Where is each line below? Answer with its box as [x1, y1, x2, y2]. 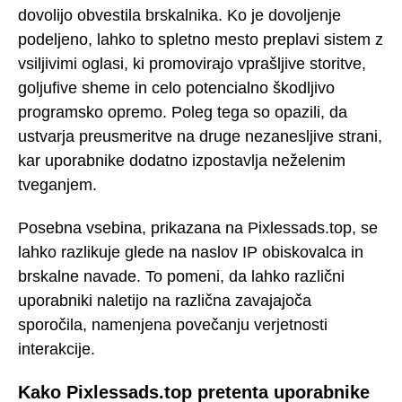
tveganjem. [18, 175, 97, 194]
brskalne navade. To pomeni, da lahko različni [18, 267, 345, 286]
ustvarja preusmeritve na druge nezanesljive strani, [18, 127, 382, 145]
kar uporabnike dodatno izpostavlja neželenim [18, 151, 345, 170]
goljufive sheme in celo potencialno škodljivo [18, 78, 335, 97]
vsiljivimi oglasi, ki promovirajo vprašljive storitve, [18, 54, 366, 73]
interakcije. [18, 340, 95, 359]
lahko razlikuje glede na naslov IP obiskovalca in [18, 243, 363, 262]
